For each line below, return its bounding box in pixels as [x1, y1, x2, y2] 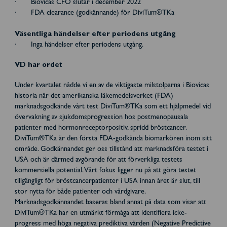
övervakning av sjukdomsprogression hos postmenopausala [14, 113, 188, 122]
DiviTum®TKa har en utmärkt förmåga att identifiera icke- [14, 209, 187, 217]
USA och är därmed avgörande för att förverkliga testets [14, 156, 182, 164]
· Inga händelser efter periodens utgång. [14, 41, 143, 49]
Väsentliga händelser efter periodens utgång [14, 30, 176, 39]
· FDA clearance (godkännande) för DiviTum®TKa [14, 9, 174, 17]
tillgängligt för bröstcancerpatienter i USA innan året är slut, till [14, 177, 200, 185]
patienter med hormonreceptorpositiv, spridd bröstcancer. [14, 124, 187, 132]
